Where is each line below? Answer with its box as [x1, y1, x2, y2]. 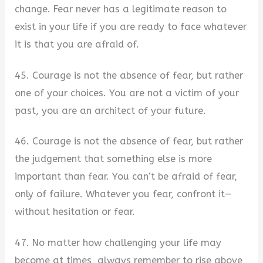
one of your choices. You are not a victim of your [15, 87, 240, 99]
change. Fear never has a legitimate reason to [15, 4, 227, 15]
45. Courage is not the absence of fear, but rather [15, 69, 244, 81]
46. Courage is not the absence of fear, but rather [15, 136, 244, 147]
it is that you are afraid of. [15, 39, 140, 50]
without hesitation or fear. [15, 206, 136, 218]
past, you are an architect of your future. [15, 104, 207, 116]
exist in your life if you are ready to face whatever [15, 21, 247, 33]
